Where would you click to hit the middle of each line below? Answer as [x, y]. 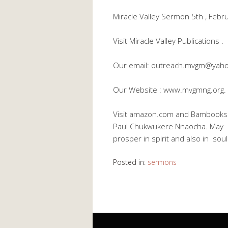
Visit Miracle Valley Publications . [168, 41]
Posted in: [130, 162]
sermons [162, 162]
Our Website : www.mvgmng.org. [169, 90]
